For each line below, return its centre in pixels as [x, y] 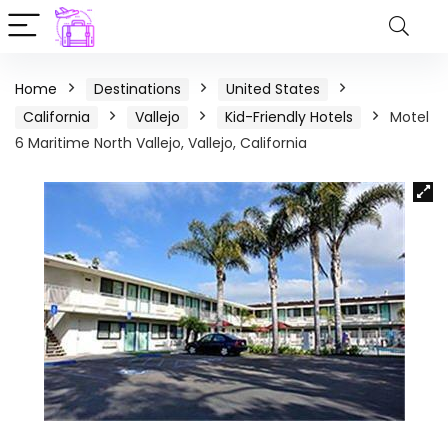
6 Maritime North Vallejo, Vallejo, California [161, 143]
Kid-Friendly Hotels [289, 117]
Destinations [137, 89]
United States [273, 89]
